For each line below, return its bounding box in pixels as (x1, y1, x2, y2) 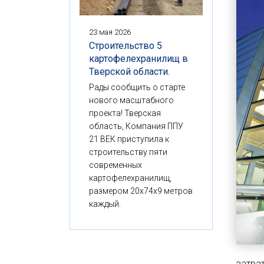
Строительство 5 (89, 39, 162, 51)
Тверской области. (89, 65, 170, 77)
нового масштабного (89, 95, 174, 105)
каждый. (89, 199, 121, 209)
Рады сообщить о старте (89, 82, 185, 92)
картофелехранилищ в (89, 52, 188, 64)
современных (89, 160, 142, 170)
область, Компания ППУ (89, 121, 183, 131)
